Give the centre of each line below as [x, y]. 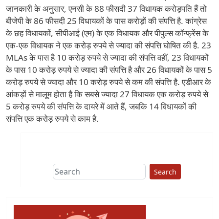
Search [165, 172]
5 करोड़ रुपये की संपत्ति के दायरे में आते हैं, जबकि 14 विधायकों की [101, 107]
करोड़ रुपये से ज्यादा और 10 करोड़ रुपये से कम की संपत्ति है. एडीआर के [109, 82]
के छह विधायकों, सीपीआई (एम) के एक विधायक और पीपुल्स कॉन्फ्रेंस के [107, 33]
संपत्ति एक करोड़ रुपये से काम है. [52, 119]
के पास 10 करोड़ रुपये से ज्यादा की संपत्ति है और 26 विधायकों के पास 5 [109, 70]
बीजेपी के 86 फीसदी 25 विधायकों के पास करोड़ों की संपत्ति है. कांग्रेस [106, 21]
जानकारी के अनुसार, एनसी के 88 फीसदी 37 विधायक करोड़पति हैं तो [106, 9]
